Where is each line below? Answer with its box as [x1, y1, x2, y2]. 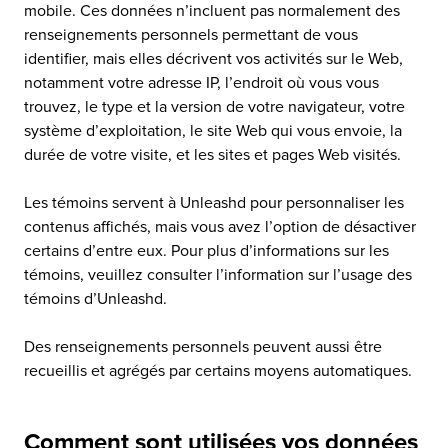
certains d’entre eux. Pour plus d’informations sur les [24, 241, 389, 261]
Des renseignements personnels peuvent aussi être [24, 337, 382, 357]
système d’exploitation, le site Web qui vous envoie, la [24, 121, 402, 141]
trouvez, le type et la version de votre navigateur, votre [24, 97, 405, 117]
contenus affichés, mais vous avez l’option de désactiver [24, 217, 416, 237]
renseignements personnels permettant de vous [24, 25, 358, 45]
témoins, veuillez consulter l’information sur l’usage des [24, 265, 412, 285]
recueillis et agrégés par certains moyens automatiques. [24, 361, 412, 381]
